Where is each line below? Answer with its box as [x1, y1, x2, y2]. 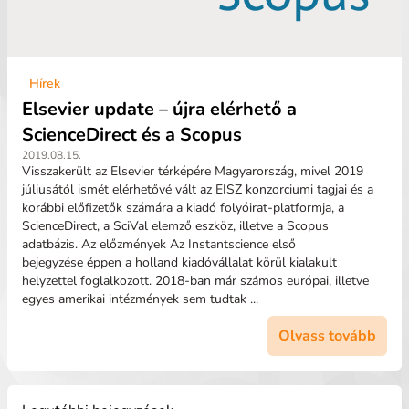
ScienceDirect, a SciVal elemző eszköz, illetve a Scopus [22, 217, 329, 235]
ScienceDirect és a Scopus [22, 122, 242, 147]
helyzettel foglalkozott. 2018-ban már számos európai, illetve [22, 272, 369, 289]
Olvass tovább [278, 326, 376, 346]
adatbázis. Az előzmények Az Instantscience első [22, 236, 296, 253]
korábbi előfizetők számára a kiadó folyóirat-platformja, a [22, 199, 344, 216]
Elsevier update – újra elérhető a [22, 97, 297, 121]
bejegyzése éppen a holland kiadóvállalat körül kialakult [22, 254, 337, 271]
